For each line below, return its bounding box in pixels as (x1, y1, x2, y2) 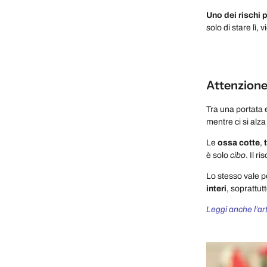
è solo (206, 150, 230, 160)
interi (206, 184, 226, 193)
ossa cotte (216, 138, 260, 147)
